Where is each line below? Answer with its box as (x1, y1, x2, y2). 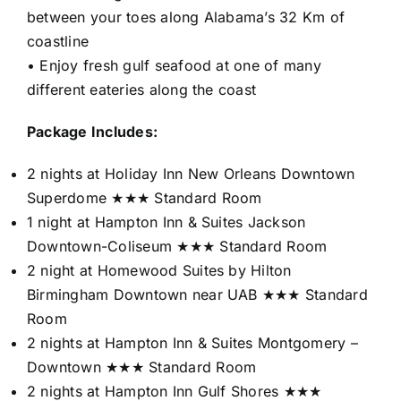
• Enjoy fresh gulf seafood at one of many (27, 55, 321, 74)
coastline (27, 31, 90, 50)
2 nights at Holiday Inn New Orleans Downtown (27, 164, 355, 183)
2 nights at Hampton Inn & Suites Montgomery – (27, 333, 358, 352)
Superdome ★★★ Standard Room (27, 188, 262, 207)
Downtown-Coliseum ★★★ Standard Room (27, 236, 328, 255)
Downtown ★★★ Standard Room (27, 357, 257, 376)
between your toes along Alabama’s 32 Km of (27, 7, 346, 26)
